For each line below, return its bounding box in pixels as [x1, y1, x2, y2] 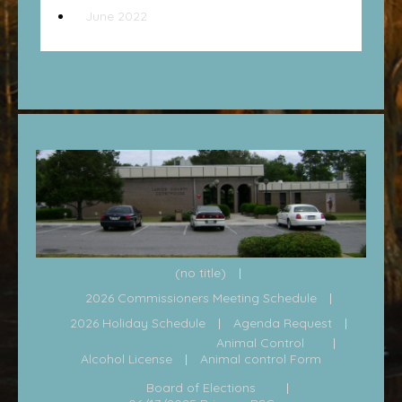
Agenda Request [232, 315, 332, 332]
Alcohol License [81, 351, 172, 368]
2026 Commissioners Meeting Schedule [84, 290, 317, 307]
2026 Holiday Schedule [69, 315, 205, 332]
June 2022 [85, 8, 147, 25]
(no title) [175, 265, 226, 282]
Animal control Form [200, 351, 321, 368]
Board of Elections [145, 380, 256, 397]
